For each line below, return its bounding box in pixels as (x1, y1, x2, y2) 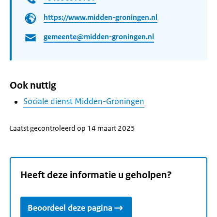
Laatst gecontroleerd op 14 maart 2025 (10, 124, 135, 133)
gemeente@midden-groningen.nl (44, 32, 154, 42)
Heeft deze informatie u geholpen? (20, 169, 172, 182)
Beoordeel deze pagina (28, 202, 112, 214)
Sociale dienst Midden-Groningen (23, 96, 144, 107)
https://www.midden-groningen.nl (44, 13, 157, 22)
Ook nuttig (10, 79, 56, 92)
